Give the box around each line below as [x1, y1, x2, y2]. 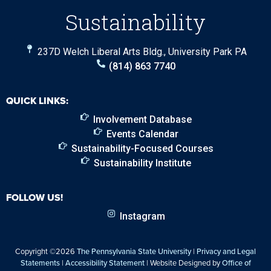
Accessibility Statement [65, 256, 145, 269]
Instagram [119, 210, 165, 222]
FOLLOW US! [6, 190, 63, 204]
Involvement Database [93, 113, 192, 125]
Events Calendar [106, 128, 178, 140]
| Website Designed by [144, 256, 222, 269]
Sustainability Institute [93, 157, 191, 169]
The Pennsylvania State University [77, 245, 191, 257]
